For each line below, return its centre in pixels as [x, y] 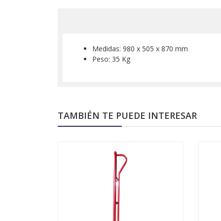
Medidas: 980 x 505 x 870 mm [140, 49]
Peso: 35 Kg [111, 59]
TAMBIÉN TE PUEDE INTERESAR [127, 116]
